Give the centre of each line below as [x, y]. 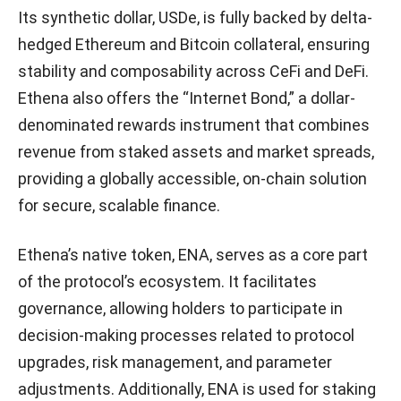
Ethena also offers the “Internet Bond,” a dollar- [187, 98]
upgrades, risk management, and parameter [175, 363]
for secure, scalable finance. [119, 206]
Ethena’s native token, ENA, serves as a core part [193, 255]
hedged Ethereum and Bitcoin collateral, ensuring [194, 45]
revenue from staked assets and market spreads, [196, 152]
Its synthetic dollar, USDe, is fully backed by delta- [195, 18]
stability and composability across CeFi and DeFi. [193, 72]
